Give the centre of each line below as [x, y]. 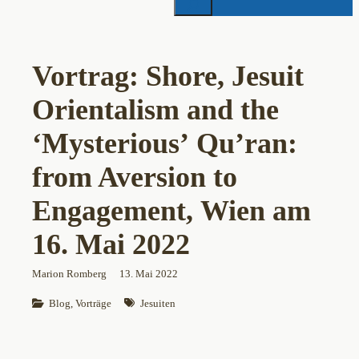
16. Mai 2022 [111, 245]
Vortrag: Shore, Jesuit [168, 77]
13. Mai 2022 [149, 274]
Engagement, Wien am [171, 211]
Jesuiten [157, 304]
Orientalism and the [155, 110]
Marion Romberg [69, 274]
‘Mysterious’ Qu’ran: [165, 144]
